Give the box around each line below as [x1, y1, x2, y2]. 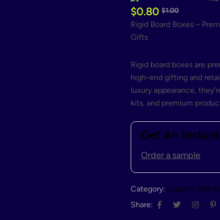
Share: [131, 200, 153, 210]
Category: [131, 184, 165, 194]
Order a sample [141, 150, 200, 161]
